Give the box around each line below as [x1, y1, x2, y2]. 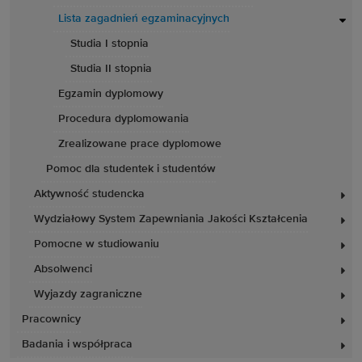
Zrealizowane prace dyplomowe [58, 138, 221, 149]
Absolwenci [34, 263, 92, 275]
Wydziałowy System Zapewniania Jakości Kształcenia [34, 213, 308, 225]
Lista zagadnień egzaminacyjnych [58, 13, 229, 24]
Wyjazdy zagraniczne [34, 288, 142, 300]
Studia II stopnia [70, 63, 152, 74]
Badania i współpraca [22, 339, 133, 350]
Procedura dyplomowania [58, 113, 189, 124]
